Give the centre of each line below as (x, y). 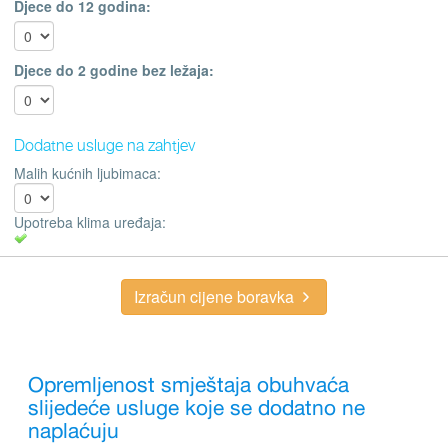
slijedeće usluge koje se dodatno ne (196, 408)
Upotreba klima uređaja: (90, 221)
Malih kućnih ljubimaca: (87, 172)
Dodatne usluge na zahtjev (104, 144)
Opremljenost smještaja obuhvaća (188, 385)
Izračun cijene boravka (216, 296)
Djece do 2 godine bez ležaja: (114, 69)
